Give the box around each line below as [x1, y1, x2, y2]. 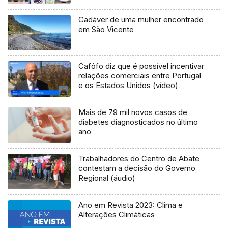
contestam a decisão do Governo [78, 163, 196, 174]
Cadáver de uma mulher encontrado [78, 15, 204, 25]
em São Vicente [78, 24, 134, 35]
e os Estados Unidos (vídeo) [78, 80, 179, 91]
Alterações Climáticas [78, 209, 155, 219]
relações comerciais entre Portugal [78, 71, 202, 81]
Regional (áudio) [78, 173, 136, 183]
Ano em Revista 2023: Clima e [78, 199, 183, 210]
